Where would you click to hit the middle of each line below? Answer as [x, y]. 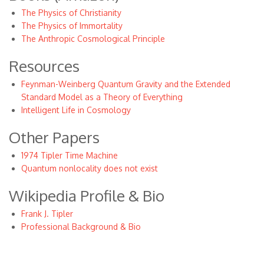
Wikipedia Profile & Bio [87, 195]
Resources [44, 66]
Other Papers [54, 137]
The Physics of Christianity [71, 13]
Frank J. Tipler [47, 214]
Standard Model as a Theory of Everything [102, 97]
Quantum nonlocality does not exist [90, 168]
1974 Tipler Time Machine [70, 155]
